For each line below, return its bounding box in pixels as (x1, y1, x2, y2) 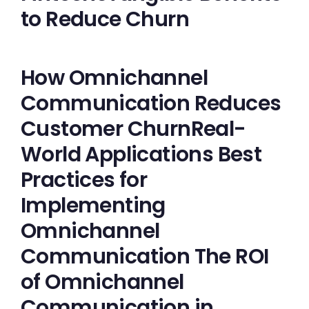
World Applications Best (21, 140, 262, 169)
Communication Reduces (21, 89, 281, 118)
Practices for (21, 166, 148, 195)
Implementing (21, 191, 166, 220)
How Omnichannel (21, 63, 208, 92)
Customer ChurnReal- (21, 114, 246, 143)
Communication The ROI (21, 242, 269, 271)
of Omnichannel (21, 268, 184, 297)
